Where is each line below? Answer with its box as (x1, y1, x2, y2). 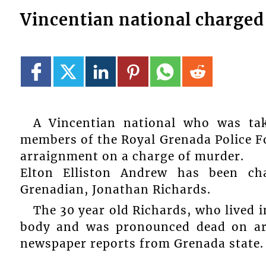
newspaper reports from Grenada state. (20, 236, 264, 251)
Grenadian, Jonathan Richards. (20, 182, 211, 197)
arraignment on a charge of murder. (20, 149, 244, 164)
